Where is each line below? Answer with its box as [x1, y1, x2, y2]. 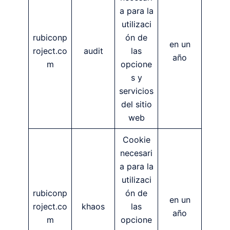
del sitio [121, 99, 152, 109]
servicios [119, 85, 154, 96]
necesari [120, 147, 152, 158]
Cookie [122, 134, 150, 145]
